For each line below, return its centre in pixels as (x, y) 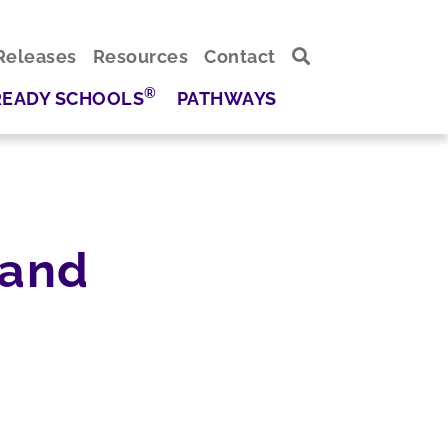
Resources (140, 56)
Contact (240, 56)
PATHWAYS (226, 98)
